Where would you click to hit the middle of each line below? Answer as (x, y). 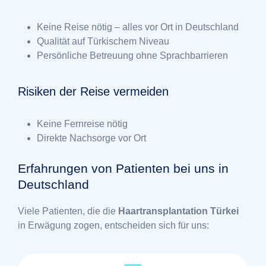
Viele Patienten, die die (68, 211)
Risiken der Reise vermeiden (93, 92)
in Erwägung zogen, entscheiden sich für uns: (113, 226)
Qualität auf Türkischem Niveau (103, 42)
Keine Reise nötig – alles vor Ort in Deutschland (138, 27)
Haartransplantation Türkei (178, 211)
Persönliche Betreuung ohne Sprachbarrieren (132, 56)
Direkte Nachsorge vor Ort (91, 138)
